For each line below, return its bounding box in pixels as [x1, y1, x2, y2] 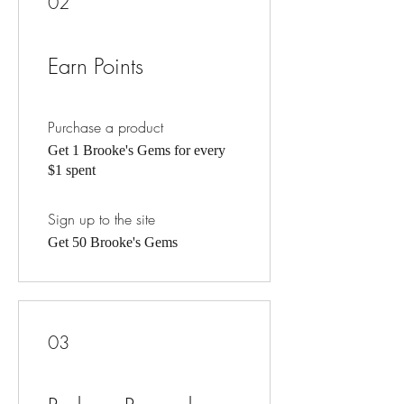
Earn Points [48, 51, 143, 81]
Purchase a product [48, 117, 163, 138]
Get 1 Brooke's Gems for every [48, 142, 225, 159]
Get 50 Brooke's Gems [48, 234, 178, 251]
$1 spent [48, 162, 96, 179]
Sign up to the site [48, 209, 155, 230]
